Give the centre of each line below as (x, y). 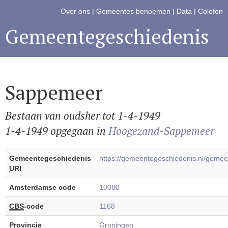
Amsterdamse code (42, 187)
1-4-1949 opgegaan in (57, 131)
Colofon (210, 11)
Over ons (75, 11)
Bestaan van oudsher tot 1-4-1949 (83, 116)
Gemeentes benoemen (133, 11)
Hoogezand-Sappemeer (161, 131)
